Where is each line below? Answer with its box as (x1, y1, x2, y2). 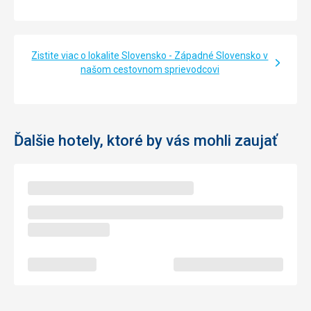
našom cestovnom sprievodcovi (80, 64, 219, 76)
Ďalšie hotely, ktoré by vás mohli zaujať (14, 132, 278, 150)
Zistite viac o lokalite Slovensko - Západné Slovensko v (31, 50, 269, 62)
